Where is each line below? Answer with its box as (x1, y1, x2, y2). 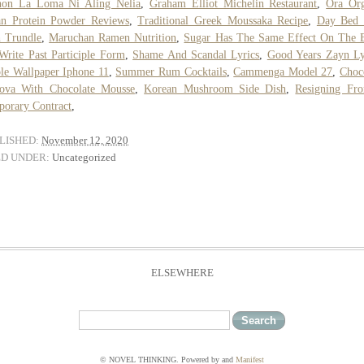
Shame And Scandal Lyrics (132, 48, 260, 61)
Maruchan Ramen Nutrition (49, 31, 177, 44)
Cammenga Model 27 (233, 65, 333, 78)
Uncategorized (52, 150, 116, 163)
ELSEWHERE (150, 266, 214, 279)
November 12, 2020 (41, 133, 128, 146)
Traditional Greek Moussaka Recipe (137, 14, 309, 27)
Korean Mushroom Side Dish (144, 82, 287, 95)
